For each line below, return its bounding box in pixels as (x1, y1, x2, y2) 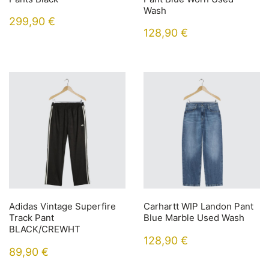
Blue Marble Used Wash (144, 212, 244, 223)
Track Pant (9, 212, 54, 223)
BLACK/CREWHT (9, 223, 80, 235)
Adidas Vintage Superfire (9, 201, 116, 212)
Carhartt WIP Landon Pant (144, 201, 253, 212)
